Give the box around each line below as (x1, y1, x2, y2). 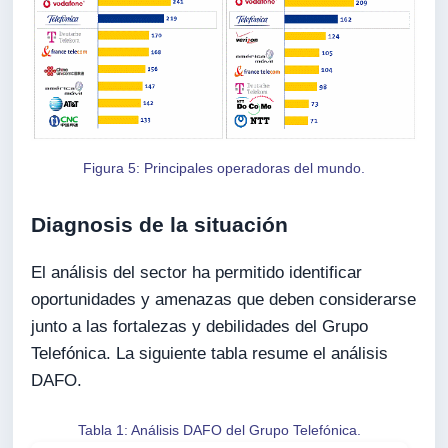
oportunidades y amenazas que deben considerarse (31, 290, 417, 310)
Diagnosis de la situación (31, 212, 289, 236)
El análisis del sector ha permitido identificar (31, 263, 363, 283)
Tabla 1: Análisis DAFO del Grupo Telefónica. (78, 421, 362, 438)
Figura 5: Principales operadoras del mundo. (82, 159, 365, 176)
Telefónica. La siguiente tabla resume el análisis (31, 344, 389, 364)
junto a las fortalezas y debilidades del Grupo (31, 317, 369, 337)
